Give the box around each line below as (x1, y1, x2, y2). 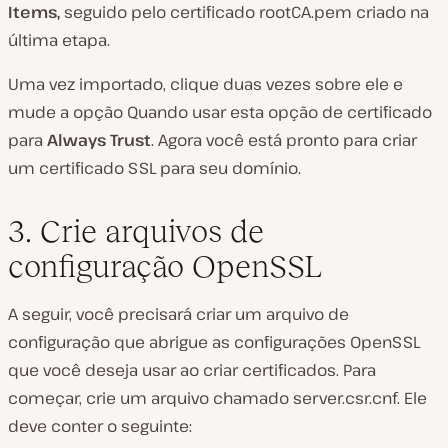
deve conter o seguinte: (8, 414, 192, 437)
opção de (268, 100, 347, 123)
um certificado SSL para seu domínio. (8, 156, 301, 179)
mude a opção (8, 100, 127, 123)
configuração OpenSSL (8, 247, 322, 284)
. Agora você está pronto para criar (151, 128, 417, 151)
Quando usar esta (127, 100, 268, 123)
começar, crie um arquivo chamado (8, 386, 293, 409)
